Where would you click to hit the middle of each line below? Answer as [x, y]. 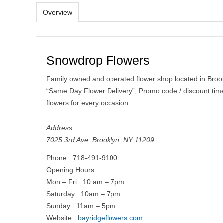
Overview [57, 12]
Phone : [59, 158]
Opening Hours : [72, 170]
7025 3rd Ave [67, 140]
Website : [62, 218]
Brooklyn [106, 140]
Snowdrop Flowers [98, 60]
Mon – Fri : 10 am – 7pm [85, 182]
